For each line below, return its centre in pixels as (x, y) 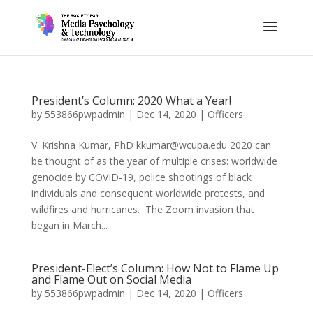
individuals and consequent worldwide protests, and (148, 193)
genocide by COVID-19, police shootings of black (141, 177)
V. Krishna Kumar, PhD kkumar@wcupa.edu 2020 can (151, 145)
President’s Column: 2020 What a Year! (131, 101)
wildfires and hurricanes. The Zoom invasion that (143, 209)
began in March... (69, 225)
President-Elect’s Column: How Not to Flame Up (155, 268)
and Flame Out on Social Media (111, 279)
